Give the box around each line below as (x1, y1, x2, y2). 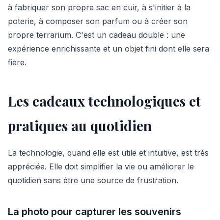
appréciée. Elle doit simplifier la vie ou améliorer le (8, 162, 194, 171)
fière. (8, 57, 27, 67)
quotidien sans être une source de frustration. (8, 175, 178, 185)
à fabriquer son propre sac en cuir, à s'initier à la (8, 2, 191, 12)
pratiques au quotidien (8, 116, 152, 135)
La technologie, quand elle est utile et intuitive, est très (8, 148, 209, 158)
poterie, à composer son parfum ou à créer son (8, 16, 188, 26)
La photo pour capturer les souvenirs (8, 206, 181, 218)
